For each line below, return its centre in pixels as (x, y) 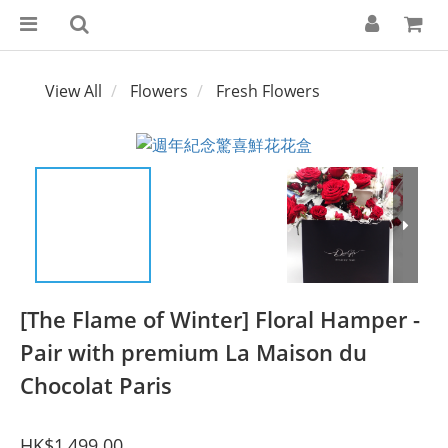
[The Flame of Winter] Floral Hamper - (220, 318)
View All (73, 91)
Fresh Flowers (268, 91)
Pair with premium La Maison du (193, 351)
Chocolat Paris (96, 384)
